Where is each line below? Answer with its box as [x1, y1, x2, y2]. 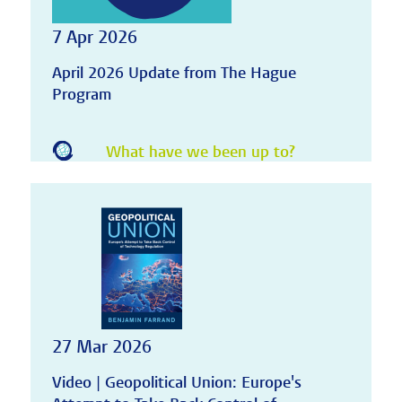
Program [51, 84, 111, 106]
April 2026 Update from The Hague [51, 63, 296, 84]
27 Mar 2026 [51, 336, 152, 359]
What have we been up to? [105, 141, 295, 162]
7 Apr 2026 [51, 26, 137, 49]
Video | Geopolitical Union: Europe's [51, 372, 301, 394]
